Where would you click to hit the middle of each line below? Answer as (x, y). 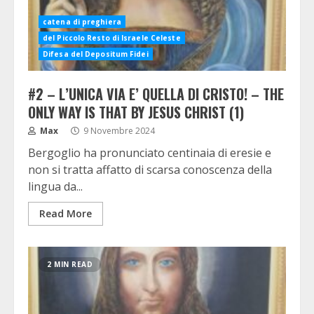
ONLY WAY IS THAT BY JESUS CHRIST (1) (136, 112)
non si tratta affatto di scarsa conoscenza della (150, 170)
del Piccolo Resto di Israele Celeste (112, 38)
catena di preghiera (82, 22)
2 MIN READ (70, 264)
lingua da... (55, 186)
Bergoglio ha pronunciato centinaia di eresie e (150, 153)
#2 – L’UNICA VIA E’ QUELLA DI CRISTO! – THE (156, 94)
